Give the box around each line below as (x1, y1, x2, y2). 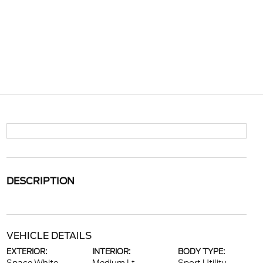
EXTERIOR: (6, 247, 47, 256)
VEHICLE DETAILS (6, 230, 92, 241)
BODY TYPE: (178, 247, 225, 256)
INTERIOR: (92, 247, 130, 256)
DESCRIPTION (6, 176, 75, 187)
